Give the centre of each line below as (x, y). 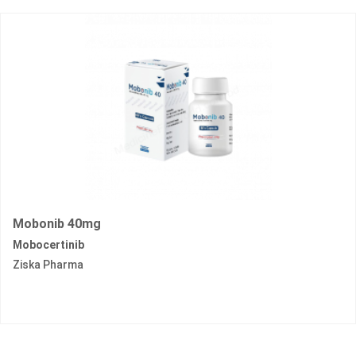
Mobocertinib (48, 245)
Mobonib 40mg (57, 224)
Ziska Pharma (48, 265)
